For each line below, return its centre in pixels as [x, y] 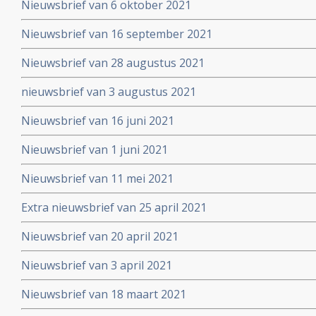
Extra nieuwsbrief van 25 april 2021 [114, 207]
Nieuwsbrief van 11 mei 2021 [97, 178]
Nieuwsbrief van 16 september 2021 [117, 34]
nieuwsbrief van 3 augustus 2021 [109, 92]
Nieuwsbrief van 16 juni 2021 [98, 121]
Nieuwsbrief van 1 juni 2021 [95, 150]
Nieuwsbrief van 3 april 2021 [97, 265]
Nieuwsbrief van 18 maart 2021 [104, 294]
